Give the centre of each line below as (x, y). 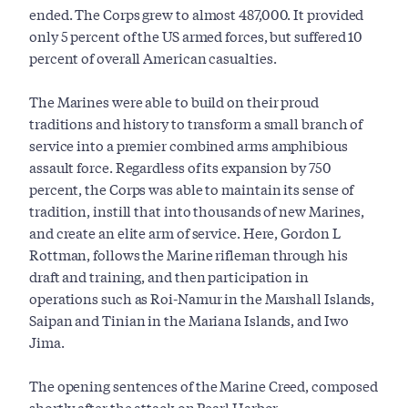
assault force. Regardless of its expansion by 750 (180, 167)
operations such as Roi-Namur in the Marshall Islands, (202, 298)
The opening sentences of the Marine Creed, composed (204, 386)
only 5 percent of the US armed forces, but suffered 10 (196, 36)
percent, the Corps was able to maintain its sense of (192, 189)
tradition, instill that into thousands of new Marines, (197, 211)
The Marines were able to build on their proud (174, 102)
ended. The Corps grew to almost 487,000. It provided (197, 14)
